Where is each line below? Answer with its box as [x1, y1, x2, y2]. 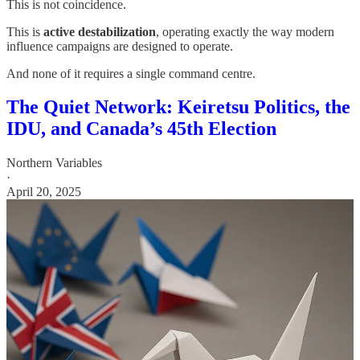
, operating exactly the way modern [156, 24, 334, 39]
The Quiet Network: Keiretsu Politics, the [6, 96, 350, 118]
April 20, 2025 [6, 185, 81, 199]
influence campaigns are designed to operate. [6, 39, 233, 53]
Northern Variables [6, 156, 102, 170]
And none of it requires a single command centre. [6, 66, 256, 80]
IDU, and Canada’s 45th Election [6, 118, 276, 140]
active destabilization [43, 24, 156, 39]
